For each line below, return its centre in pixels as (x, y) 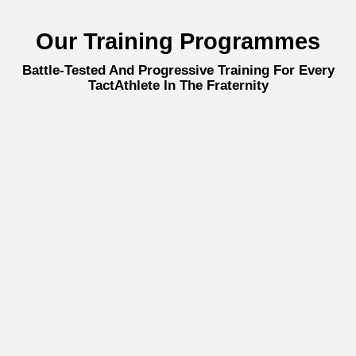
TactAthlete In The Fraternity (178, 86)
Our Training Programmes (178, 42)
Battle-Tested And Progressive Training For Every (178, 71)
